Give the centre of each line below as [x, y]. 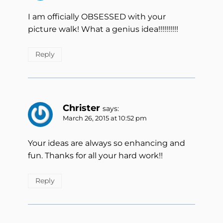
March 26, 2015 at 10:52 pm [105, 118]
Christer [81, 108]
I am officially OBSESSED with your [97, 17]
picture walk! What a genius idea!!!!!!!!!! [103, 29]
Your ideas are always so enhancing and [107, 143]
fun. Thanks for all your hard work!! [95, 156]
